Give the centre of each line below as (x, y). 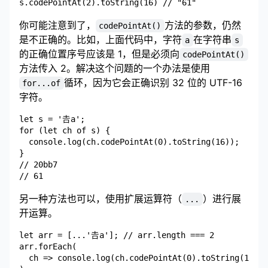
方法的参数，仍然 (202, 25)
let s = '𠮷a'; (52, 119)
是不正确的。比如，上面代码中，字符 (100, 39)
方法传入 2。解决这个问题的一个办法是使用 (115, 68)
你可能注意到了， (57, 25)
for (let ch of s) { (65, 130)
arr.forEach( (48, 246)
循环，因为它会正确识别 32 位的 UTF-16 (154, 82)
